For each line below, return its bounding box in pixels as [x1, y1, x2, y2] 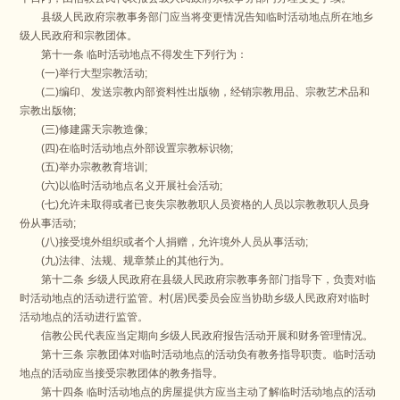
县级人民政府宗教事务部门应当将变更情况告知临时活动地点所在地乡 [20, 11, 374, 24]
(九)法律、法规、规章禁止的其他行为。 [20, 254, 231, 268]
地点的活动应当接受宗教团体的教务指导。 [20, 367, 224, 380]
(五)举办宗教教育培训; [20, 161, 148, 174]
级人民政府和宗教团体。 [20, 29, 138, 43]
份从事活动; [20, 217, 77, 230]
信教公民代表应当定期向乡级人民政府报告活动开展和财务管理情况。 [20, 329, 374, 343]
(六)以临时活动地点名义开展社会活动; [20, 179, 223, 193]
